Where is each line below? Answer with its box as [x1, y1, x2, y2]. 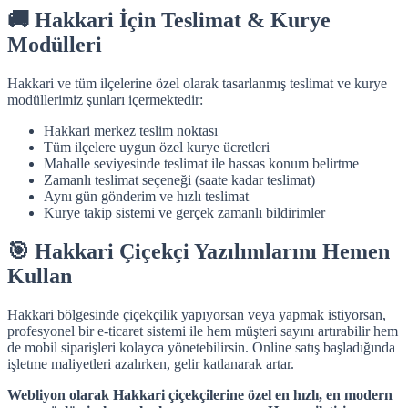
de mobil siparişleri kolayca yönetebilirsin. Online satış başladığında [7, 339, 395, 355]
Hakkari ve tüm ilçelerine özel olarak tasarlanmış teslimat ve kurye [7, 75, 387, 91]
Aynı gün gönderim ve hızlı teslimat [44, 188, 249, 204]
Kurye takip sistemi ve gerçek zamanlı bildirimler [44, 204, 325, 220]
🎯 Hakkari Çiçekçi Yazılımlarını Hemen [7, 239, 390, 263]
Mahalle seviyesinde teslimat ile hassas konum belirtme [44, 155, 359, 171]
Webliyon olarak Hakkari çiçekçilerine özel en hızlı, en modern [7, 386, 393, 403]
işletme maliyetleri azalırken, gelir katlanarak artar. [7, 355, 294, 372]
